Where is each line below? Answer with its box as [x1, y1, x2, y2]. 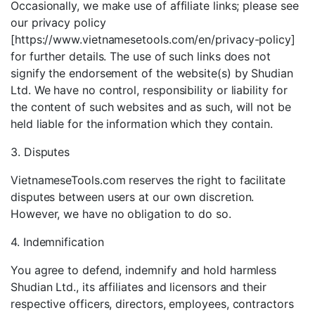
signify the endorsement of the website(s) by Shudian [11, 66, 293, 80]
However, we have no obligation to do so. [11, 207, 231, 221]
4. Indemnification [11, 235, 104, 249]
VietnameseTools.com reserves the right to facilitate [11, 173, 285, 187]
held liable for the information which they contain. [11, 117, 273, 131]
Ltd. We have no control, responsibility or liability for [11, 83, 288, 97]
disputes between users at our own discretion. [11, 190, 255, 204]
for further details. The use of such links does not [11, 49, 271, 63]
